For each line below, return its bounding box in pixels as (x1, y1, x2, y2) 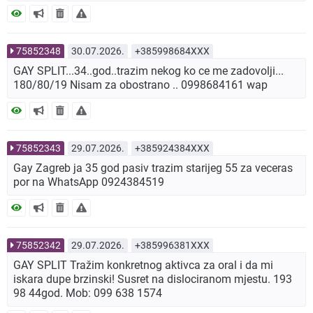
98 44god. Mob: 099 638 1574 (13, 286, 162, 300)
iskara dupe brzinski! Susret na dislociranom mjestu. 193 (13, 272, 292, 286)
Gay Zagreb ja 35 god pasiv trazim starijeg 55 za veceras (13, 161, 293, 175)
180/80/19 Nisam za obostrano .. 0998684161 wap (13, 78, 268, 92)
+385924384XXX (135, 143, 210, 154)
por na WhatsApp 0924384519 (13, 175, 164, 189)
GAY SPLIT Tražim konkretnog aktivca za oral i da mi (13, 259, 273, 272)
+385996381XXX (135, 240, 210, 252)
